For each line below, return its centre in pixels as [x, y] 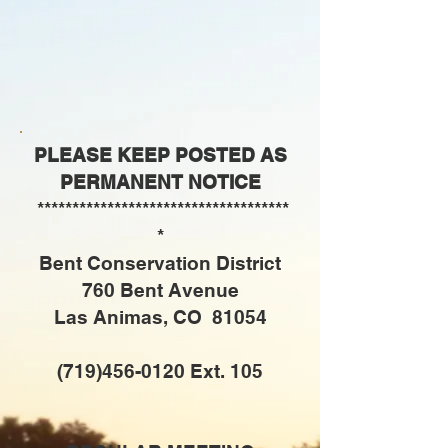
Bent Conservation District [160, 263]
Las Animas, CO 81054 [160, 317]
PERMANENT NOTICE [160, 182]
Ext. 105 [224, 371]
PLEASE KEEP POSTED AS [160, 155]
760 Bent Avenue [160, 290]
